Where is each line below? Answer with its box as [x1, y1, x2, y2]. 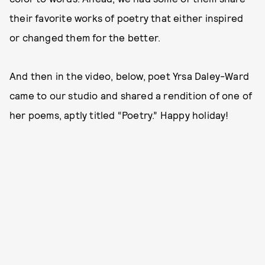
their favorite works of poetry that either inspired [9, 12, 244, 24]
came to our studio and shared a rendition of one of [9, 89, 253, 101]
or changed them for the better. [9, 31, 161, 43]
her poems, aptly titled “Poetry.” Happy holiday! [9, 109, 229, 121]
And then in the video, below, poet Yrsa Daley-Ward [9, 70, 250, 82]
